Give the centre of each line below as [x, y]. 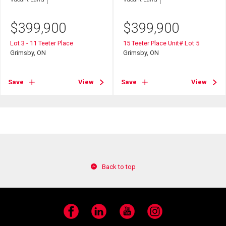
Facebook [76, 215]
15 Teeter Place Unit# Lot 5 [161, 43]
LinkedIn [103, 215]
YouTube [131, 215]
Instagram [162, 215]
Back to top [119, 166]
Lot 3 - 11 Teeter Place [42, 43]
